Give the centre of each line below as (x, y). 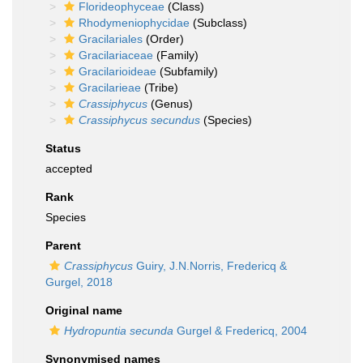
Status (63, 148)
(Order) (163, 39)
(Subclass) (218, 23)
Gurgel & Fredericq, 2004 (240, 331)
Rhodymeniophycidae (134, 23)
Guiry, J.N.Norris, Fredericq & (210, 266)
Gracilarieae (110, 88)
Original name (84, 310)
